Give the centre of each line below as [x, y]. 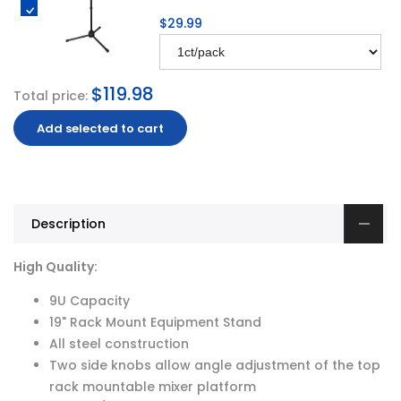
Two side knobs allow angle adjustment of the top [215, 366]
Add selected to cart [100, 129]
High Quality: [55, 267]
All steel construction [119, 344]
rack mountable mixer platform [153, 387]
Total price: [51, 96]
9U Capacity [90, 301]
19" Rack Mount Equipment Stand [155, 323]
